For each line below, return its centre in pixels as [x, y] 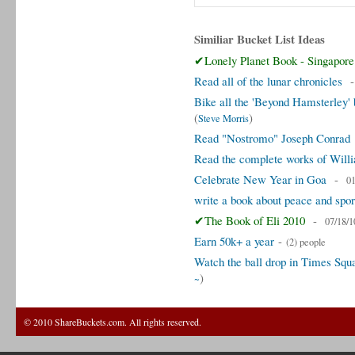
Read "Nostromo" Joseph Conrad [272, 138]
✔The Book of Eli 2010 [250, 220]
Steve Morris [223, 118]
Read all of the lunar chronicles [268, 81]
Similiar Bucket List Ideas [260, 39]
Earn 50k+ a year [234, 241]
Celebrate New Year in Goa [260, 179]
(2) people [306, 242]
